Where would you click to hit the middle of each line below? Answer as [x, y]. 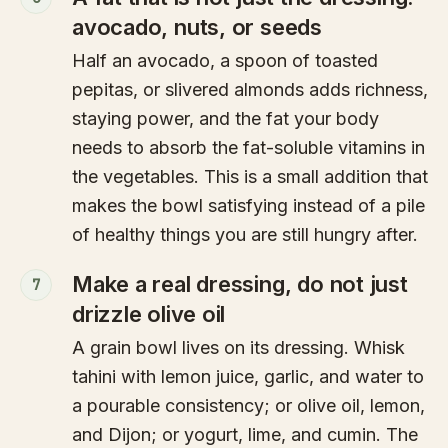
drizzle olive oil [149, 314]
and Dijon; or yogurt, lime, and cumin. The [245, 435]
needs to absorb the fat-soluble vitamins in [248, 148]
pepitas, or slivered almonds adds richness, [250, 90]
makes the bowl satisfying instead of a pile [248, 206]
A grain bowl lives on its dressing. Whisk [238, 348]
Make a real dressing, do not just [240, 284]
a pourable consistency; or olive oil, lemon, [248, 406]
